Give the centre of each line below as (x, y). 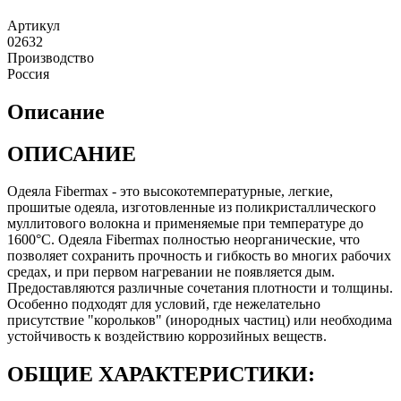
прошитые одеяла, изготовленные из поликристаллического (192, 208)
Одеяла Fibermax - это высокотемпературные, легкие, (170, 192)
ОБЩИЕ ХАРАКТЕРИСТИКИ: (161, 375)
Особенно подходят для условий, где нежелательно (164, 304)
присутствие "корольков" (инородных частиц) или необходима (200, 320)
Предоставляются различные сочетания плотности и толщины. (200, 288)
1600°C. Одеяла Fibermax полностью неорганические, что (183, 240)
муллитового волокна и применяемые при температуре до (185, 224)
